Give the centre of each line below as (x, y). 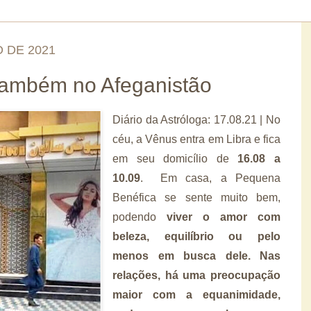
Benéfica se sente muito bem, (196, 197)
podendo (140, 217)
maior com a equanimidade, (196, 294)
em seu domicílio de (175, 158)
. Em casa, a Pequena (210, 178)
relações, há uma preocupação (196, 275)
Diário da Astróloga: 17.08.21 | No (196, 119)
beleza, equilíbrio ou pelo (196, 236)
